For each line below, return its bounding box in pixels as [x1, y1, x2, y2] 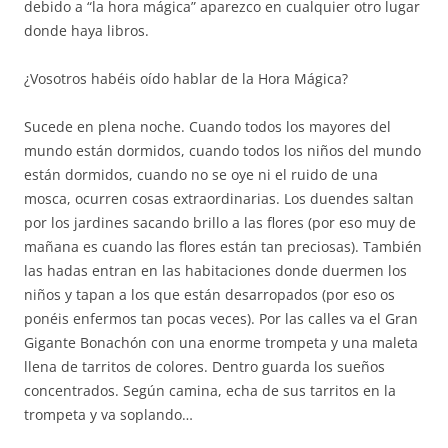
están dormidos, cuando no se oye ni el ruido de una [24, 165, 378, 184]
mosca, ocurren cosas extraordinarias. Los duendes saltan [24, 189, 414, 208]
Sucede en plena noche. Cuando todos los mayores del [24, 117, 391, 136]
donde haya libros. [24, 21, 149, 40]
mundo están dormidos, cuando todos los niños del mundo [24, 141, 421, 160]
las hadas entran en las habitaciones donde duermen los [24, 261, 407, 280]
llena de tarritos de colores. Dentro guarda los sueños [24, 357, 385, 376]
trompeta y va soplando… [24, 405, 193, 424]
